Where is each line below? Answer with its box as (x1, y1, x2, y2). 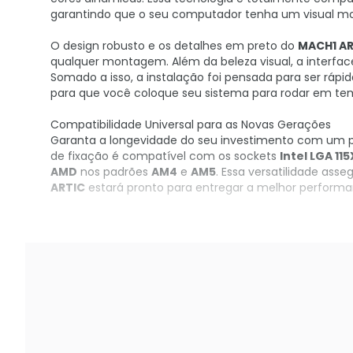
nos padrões (77, 164, 151, 180)
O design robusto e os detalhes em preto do (50, 38, 298, 54)
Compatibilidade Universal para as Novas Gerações (50, 117, 331, 132)
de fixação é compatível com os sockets (50, 148, 280, 164)
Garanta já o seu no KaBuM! (50, 227, 202, 243)
